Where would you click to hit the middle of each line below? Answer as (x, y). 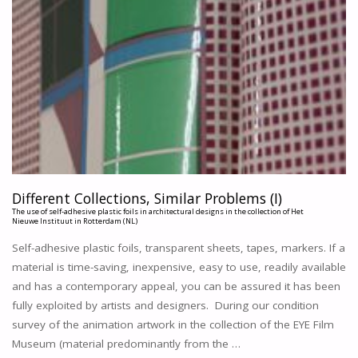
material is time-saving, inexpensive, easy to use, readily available (179, 267)
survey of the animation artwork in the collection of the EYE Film (173, 324)
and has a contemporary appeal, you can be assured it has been (176, 286)
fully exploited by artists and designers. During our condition (165, 305)
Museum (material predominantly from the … (126, 343)
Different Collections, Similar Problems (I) (147, 198)
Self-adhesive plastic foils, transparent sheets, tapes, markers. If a (178, 247)
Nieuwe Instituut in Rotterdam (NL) (74, 221)
